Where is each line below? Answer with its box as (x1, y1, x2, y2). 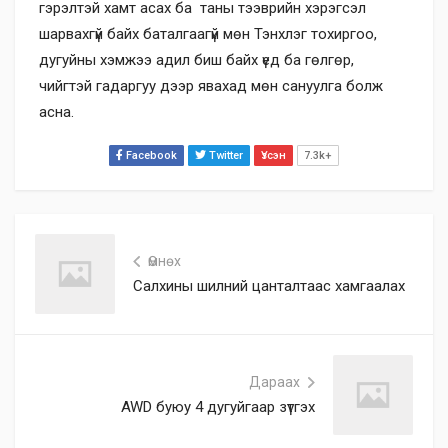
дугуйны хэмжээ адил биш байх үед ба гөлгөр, (39, 51, 354, 69)
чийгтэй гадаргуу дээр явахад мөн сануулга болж (39, 77, 383, 95)
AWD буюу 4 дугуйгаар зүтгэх (121, 398, 315, 416)
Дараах (249, 374, 300, 390)
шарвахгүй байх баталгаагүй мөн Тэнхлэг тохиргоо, (39, 25, 377, 43)
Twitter (206, 149, 243, 162)
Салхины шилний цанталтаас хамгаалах (133, 277, 405, 295)
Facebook (123, 149, 177, 162)
